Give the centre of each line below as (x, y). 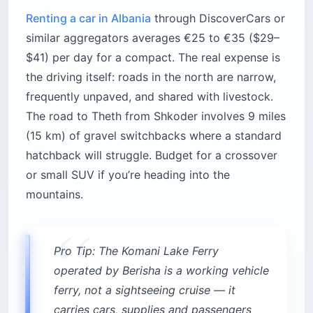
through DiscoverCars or (218, 18)
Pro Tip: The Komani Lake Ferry (136, 250)
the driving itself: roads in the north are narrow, (151, 77)
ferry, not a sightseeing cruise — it (145, 290)
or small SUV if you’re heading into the (128, 174)
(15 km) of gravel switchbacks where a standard (154, 135)
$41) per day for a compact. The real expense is (153, 57)
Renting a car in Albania (88, 18)
